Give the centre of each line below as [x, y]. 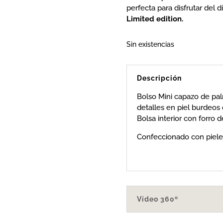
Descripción [159, 78]
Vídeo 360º [157, 199]
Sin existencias [150, 45]
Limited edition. [155, 19]
